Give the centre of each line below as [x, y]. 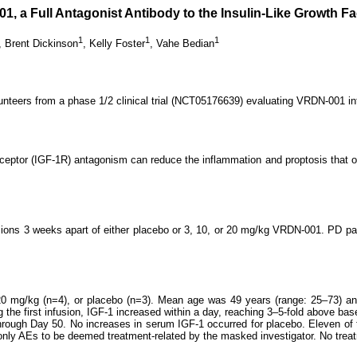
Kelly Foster [117, 44]
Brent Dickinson [41, 44]
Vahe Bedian [185, 44]
